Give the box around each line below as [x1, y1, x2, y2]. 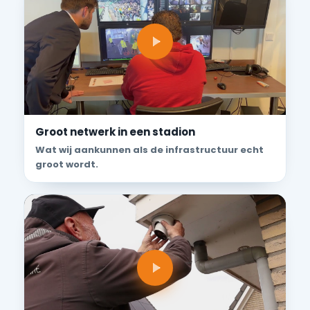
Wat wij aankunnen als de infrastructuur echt [35, 143, 264, 157]
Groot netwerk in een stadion [35, 125, 195, 140]
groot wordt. [35, 158, 98, 172]
